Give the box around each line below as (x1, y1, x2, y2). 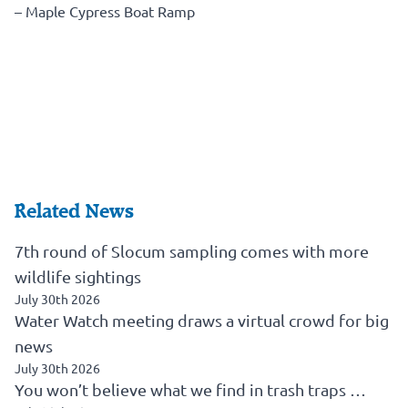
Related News (15, 199, 134, 223)
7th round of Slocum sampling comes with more (15, 240, 369, 260)
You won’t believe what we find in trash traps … (15, 379, 366, 399)
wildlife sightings (15, 266, 141, 286)
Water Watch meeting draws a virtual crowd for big (15, 310, 389, 330)
